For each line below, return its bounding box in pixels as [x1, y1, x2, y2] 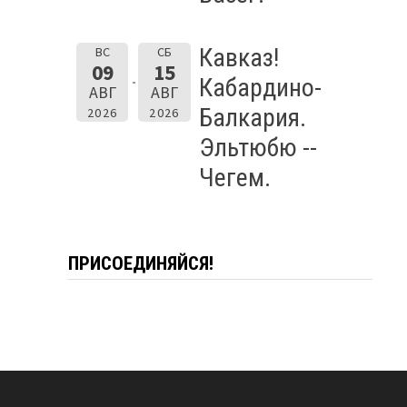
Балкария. [198, 102, 306, 133]
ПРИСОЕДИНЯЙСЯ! [67, 252, 213, 274]
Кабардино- [198, 72, 322, 103]
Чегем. [198, 162, 271, 193]
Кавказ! [198, 42, 279, 73]
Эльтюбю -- [198, 132, 317, 163]
